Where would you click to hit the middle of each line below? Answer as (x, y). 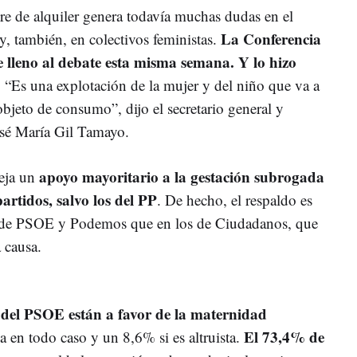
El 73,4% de (284, 336)
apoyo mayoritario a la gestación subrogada (182, 176)
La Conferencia (271, 38)
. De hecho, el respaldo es (235, 199)
